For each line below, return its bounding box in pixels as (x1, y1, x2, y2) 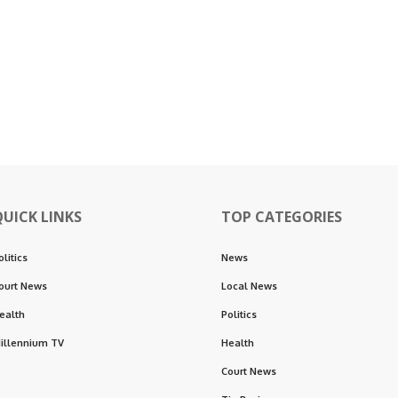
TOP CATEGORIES (221, 206, 342, 227)
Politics (221, 307, 257, 321)
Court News (221, 364, 276, 378)
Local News (221, 279, 277, 292)
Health (221, 336, 254, 349)
